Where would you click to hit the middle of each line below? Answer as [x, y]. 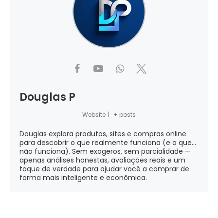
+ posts [125, 114]
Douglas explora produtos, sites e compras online [103, 134]
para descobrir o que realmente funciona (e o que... [108, 142]
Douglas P [47, 97]
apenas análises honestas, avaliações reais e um [102, 160]
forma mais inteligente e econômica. [83, 177]
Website [94, 114]
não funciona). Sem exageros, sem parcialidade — [105, 151]
